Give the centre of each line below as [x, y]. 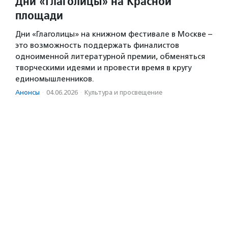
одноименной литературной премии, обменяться [110, 56]
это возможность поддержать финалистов [97, 45]
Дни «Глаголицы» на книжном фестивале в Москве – [114, 34]
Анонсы [27, 92]
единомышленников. [55, 79]
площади [39, 15]
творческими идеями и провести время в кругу [103, 67]
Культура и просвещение [123, 92]
